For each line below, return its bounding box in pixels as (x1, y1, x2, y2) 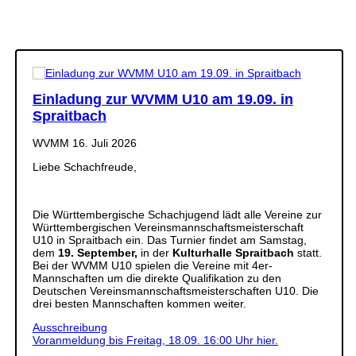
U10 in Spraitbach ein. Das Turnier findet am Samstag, (32, 233, 307, 246)
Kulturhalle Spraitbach (172, 246, 297, 259)
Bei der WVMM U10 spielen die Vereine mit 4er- (32, 258, 273, 272)
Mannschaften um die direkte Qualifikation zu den (32, 271, 281, 284)
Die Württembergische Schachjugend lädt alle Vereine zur (32, 207, 322, 221)
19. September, (57, 246, 137, 259)
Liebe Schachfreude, (32, 160, 137, 173)
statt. (296, 246, 322, 259)
